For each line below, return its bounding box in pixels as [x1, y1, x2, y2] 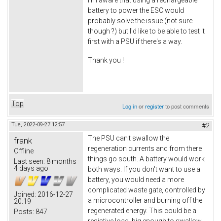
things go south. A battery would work [88, 155, 205, 163]
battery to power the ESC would [88, 6, 184, 14]
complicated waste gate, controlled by [88, 186, 205, 194]
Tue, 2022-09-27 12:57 [11, 121, 65, 128]
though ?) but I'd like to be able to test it [88, 27, 205, 35]
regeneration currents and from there [88, 145, 202, 153]
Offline [14, 147, 34, 155]
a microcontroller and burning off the [88, 196, 202, 205]
